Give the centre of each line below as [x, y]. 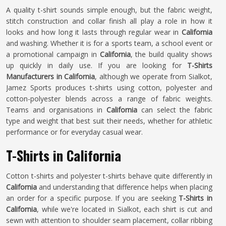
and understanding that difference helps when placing [126, 187]
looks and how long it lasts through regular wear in [94, 32]
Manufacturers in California [51, 76]
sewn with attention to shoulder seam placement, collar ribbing [109, 220]
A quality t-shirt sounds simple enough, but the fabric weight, [109, 10]
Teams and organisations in [56, 110]
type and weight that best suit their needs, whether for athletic [109, 121]
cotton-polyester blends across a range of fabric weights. [109, 99]
